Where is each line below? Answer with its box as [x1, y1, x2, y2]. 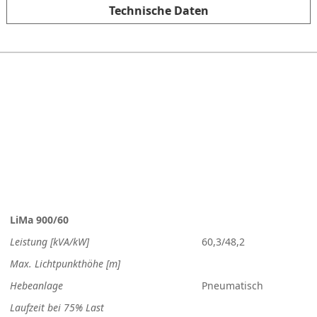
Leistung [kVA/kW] [10, 235, 89, 249]
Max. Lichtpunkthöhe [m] [10, 257, 120, 271]
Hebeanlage [10, 279, 63, 293]
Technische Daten [108, 3, 209, 19]
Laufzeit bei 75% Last [10, 301, 104, 315]
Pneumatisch [202, 279, 263, 293]
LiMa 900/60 [10, 213, 69, 227]
